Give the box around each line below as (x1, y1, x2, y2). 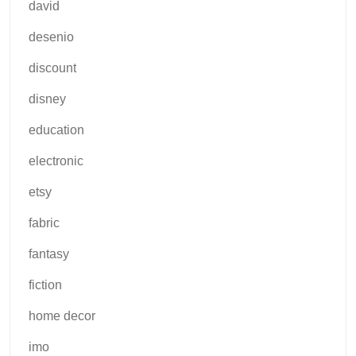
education (29, 123, 84, 137)
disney (29, 92, 66, 106)
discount (29, 61, 76, 75)
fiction (29, 278, 62, 292)
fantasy (29, 247, 69, 261)
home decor (29, 309, 95, 323)
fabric (29, 216, 60, 230)
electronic (29, 154, 83, 168)
